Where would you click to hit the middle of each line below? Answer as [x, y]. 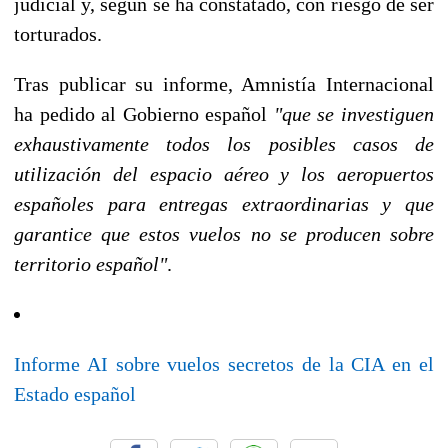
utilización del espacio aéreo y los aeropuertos [224, 173]
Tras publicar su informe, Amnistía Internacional [224, 83]
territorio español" [90, 263]
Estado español [75, 393]
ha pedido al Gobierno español [144, 113]
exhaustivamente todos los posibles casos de [224, 143]
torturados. [58, 33]
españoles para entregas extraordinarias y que [224, 203]
